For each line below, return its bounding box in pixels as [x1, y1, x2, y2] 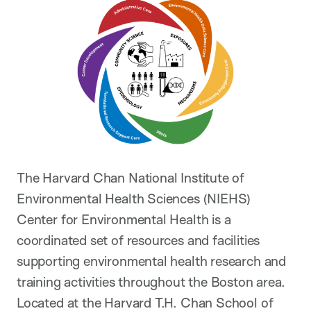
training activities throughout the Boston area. [17, 274, 285, 291]
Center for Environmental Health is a [17, 211, 231, 228]
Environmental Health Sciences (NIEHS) [17, 190, 251, 208]
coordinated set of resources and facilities [17, 232, 260, 249]
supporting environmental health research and [17, 253, 286, 270]
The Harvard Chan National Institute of [17, 169, 245, 187]
